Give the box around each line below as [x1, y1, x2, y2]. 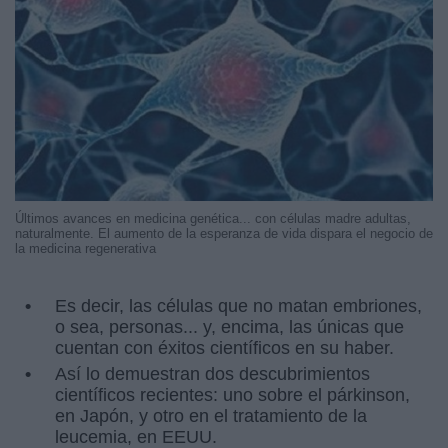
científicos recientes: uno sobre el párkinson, [55, 384, 410, 405]
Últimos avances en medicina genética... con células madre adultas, [15, 210, 411, 226]
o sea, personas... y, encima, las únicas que [55, 316, 404, 337]
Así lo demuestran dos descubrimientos [55, 363, 370, 384]
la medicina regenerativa [15, 240, 156, 256]
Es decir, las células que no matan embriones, [55, 295, 422, 316]
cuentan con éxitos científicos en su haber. [55, 337, 394, 358]
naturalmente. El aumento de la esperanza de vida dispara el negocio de [15, 225, 433, 241]
